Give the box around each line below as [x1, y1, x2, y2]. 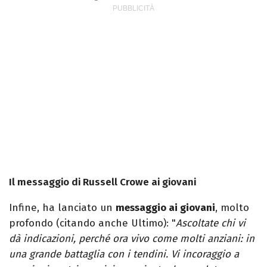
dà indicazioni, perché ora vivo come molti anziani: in [9, 232, 254, 246]
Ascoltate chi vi [176, 217, 246, 230]
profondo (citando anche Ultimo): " [9, 217, 176, 230]
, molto [215, 201, 249, 215]
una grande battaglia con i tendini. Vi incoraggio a [9, 248, 239, 261]
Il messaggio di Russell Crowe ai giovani [9, 176, 196, 189]
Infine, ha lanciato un [9, 201, 116, 215]
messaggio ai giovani [116, 201, 215, 215]
